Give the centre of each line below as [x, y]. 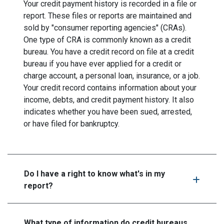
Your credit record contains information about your [110, 87]
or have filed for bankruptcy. [71, 123]
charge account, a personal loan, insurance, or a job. [112, 75]
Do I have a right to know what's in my [94, 173]
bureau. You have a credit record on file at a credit [109, 51]
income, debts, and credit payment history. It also [109, 99]
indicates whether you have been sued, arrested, [108, 111]
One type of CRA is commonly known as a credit [107, 39]
